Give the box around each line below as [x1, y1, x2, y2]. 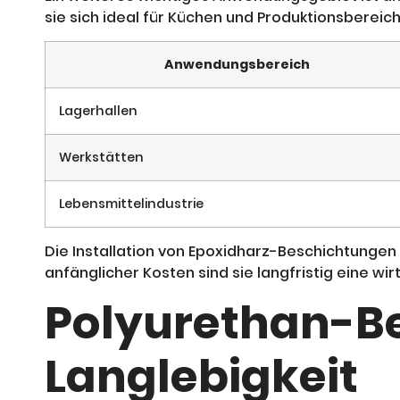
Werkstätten [59, 148, 144, 167]
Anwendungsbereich [164, 55, 310, 74]
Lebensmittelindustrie [59, 195, 204, 213]
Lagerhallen [59, 102, 137, 121]
